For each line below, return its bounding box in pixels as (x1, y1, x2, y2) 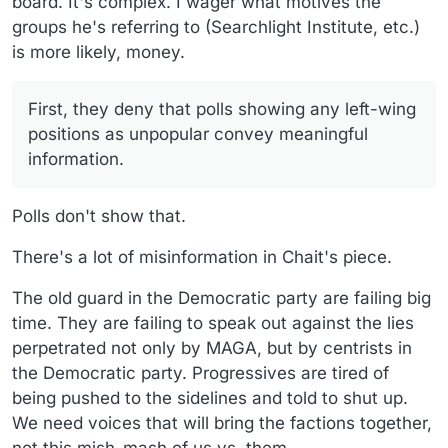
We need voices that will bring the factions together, (12, 412, 432, 433)
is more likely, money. (12, 41, 185, 62)
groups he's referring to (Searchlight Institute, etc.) (12, 16, 420, 37)
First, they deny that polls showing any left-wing (28, 98, 416, 119)
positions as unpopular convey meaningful (28, 123, 368, 144)
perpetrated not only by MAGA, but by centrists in (12, 337, 412, 358)
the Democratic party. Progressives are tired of (12, 362, 389, 383)
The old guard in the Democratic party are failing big (12, 287, 431, 308)
